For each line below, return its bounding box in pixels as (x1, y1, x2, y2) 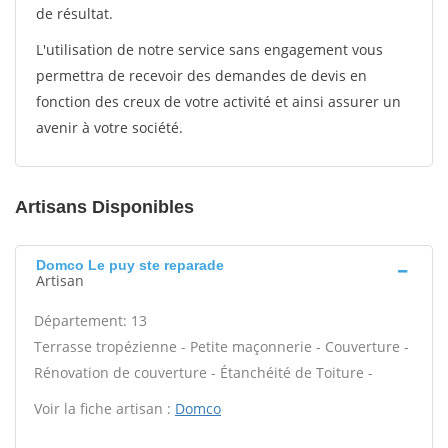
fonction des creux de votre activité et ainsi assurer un (36, 92, 401, 111)
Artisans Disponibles (15, 197, 194, 217)
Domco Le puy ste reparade (36, 257, 224, 273)
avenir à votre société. (36, 118, 183, 137)
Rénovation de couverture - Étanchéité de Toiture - (34, 363, 373, 382)
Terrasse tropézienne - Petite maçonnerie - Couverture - (34, 337, 409, 356)
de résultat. (36, 4, 113, 23)
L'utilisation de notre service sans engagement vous (36, 40, 383, 59)
